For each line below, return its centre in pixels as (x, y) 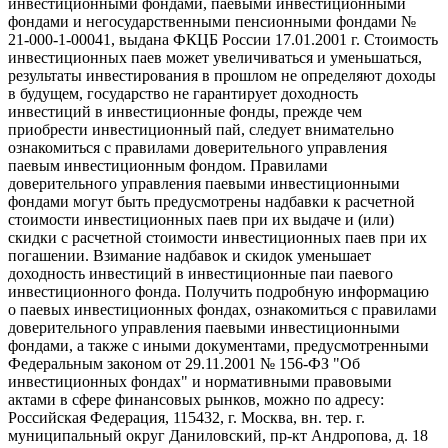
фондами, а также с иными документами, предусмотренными (218, 346)
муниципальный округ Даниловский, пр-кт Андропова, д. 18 (218, 436)
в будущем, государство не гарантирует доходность (183, 94)
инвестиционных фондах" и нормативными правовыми (200, 382)
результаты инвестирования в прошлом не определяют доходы (222, 76)
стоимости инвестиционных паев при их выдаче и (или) (201, 220)
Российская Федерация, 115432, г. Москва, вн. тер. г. (186, 418)
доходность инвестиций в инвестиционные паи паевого (200, 274)
